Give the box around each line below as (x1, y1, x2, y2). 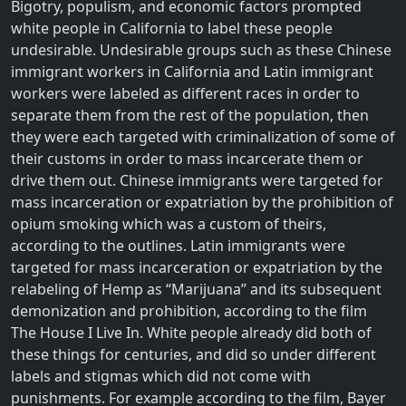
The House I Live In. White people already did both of (11, 322, 372, 343)
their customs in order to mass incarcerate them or (11, 148, 363, 169)
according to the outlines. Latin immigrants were (11, 235, 345, 256)
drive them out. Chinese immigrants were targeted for (11, 169, 383, 190)
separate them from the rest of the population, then (11, 104, 369, 125)
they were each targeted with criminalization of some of (11, 126, 395, 147)
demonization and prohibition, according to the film (11, 300, 367, 321)
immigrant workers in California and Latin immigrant (11, 61, 373, 82)
